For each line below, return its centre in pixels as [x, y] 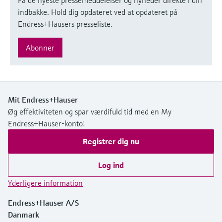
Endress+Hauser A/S [43, 202]
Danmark [24, 214]
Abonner [40, 47]
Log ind [111, 165]
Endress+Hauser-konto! [47, 123]
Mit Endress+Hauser [43, 99]
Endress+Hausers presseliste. [65, 24]
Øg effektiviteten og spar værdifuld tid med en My [90, 111]
